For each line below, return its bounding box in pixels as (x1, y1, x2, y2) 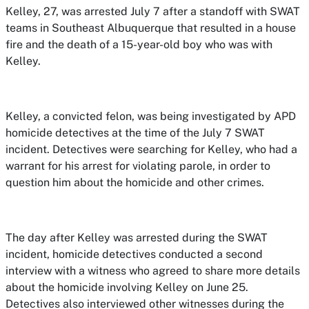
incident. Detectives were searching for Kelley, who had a (6, 143, 297, 156)
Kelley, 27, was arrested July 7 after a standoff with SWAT (6, 5, 300, 18)
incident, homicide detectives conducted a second (6, 248, 263, 261)
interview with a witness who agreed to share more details (6, 264, 300, 277)
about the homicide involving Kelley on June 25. (6, 281, 248, 294)
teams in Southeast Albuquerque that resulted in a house (6, 21, 296, 34)
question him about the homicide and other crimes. (6, 176, 264, 189)
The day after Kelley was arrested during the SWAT (6, 231, 268, 244)
